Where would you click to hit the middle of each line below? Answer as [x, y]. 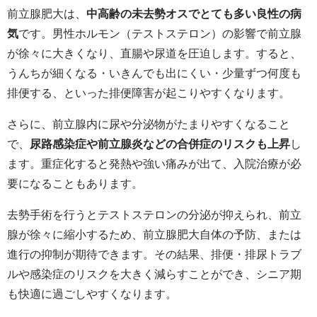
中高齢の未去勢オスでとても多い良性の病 [194, 14]
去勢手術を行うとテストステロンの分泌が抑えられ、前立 [154, 215]
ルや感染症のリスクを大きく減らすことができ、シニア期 [154, 274]
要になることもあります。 [75, 184]
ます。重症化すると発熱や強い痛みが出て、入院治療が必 [154, 164]
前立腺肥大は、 [47, 14]
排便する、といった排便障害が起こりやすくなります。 [149, 93]
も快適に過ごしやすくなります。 [92, 294]
